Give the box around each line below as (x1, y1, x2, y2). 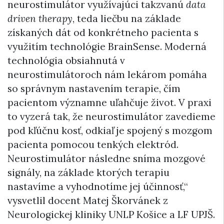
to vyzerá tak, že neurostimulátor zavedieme (7, 110, 215, 123)
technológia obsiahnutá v (7, 54, 125, 67)
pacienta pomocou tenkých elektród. (7, 138, 178, 151)
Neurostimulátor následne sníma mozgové (7, 152, 205, 165)
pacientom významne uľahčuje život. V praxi (7, 96, 211, 109)
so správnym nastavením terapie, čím (7, 82, 180, 95)
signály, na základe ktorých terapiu (7, 166, 169, 179)
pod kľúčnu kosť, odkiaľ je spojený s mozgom (7, 124, 212, 137)
